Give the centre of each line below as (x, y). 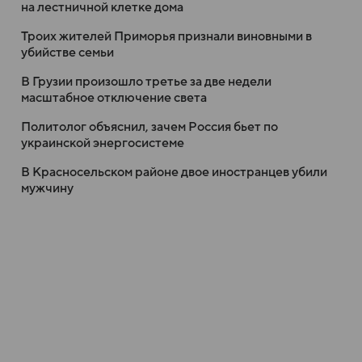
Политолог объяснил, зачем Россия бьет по (149, 126)
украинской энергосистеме (103, 143)
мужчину (47, 188)
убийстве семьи (67, 52)
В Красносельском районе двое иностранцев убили (174, 172)
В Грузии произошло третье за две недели (146, 81)
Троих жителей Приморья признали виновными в (166, 36)
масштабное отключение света (114, 97)
